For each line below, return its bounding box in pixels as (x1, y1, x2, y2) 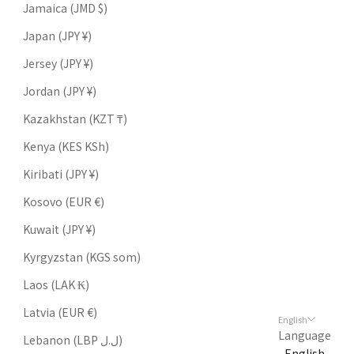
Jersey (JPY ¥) (23, 55, 93, 71)
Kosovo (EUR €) (23, 193, 104, 209)
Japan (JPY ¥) (23, 27, 92, 43)
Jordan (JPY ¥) (23, 82, 96, 99)
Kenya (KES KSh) (23, 137, 109, 154)
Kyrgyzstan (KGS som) (23, 248, 141, 265)
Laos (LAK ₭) (23, 276, 89, 292)
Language (278, 327, 331, 344)
